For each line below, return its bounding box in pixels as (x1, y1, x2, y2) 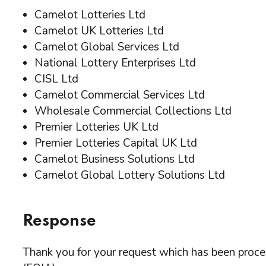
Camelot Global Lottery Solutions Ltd (34, 167, 225, 183)
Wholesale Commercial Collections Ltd (34, 103, 232, 119)
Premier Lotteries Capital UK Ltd (34, 135, 197, 151)
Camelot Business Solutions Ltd (34, 151, 195, 167)
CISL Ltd (34, 71, 78, 87)
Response (23, 213, 96, 229)
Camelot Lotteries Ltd (34, 7, 145, 23)
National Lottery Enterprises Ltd (34, 55, 196, 71)
